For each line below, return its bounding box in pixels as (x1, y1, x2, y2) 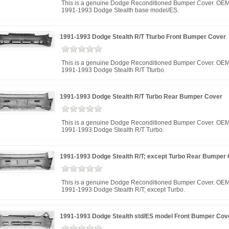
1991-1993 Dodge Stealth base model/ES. (61, 7, 179, 14)
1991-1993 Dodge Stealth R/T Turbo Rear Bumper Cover (60, 93, 222, 100)
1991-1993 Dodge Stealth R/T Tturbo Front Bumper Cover (60, 33, 226, 40)
